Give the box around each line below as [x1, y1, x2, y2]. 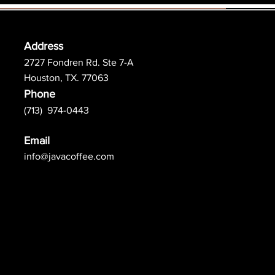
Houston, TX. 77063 [24, 72, 109, 83]
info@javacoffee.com [24, 150, 114, 161]
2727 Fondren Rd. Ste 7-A [24, 56, 134, 68]
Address [24, 39, 63, 52]
